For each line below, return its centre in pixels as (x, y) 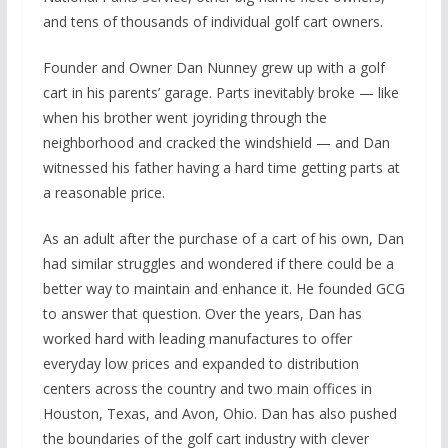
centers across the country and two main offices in (207, 389)
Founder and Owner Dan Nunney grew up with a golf (213, 68)
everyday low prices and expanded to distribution (200, 364)
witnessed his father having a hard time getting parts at (221, 168)
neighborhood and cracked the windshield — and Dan (216, 143)
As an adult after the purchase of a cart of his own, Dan (223, 239)
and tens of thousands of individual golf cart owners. (212, 22)
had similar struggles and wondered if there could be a (218, 264)
